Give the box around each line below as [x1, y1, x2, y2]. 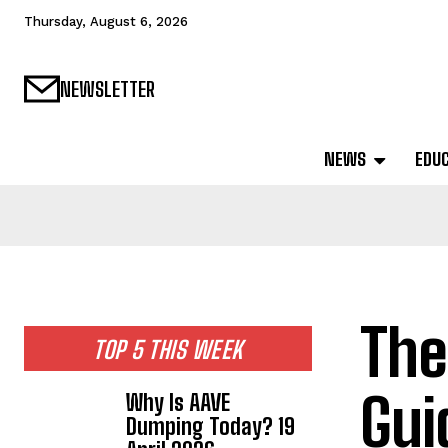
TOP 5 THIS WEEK [93, 335, 243, 365]
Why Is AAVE [126, 389, 231, 417]
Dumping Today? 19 [126, 413, 296, 441]
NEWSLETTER [60, 77, 155, 102]
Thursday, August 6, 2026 [24, 14, 188, 29]
